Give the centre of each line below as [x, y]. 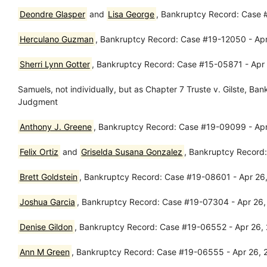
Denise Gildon [46, 226]
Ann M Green [44, 252]
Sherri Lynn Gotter [55, 64]
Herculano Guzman [56, 39]
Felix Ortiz [39, 151]
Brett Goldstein [48, 176]
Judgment [38, 101]
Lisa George [131, 14]
